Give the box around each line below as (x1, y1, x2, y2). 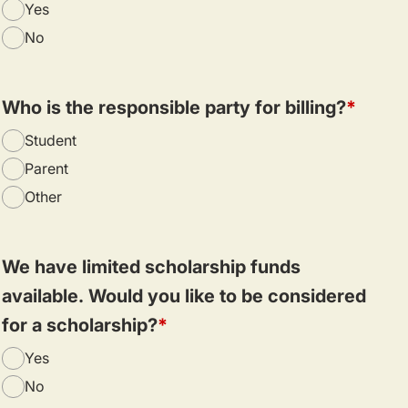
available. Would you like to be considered (2, 284, 366, 307)
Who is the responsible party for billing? (2, 96, 346, 118)
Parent (25, 158, 68, 178)
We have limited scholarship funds (2, 255, 301, 278)
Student (25, 130, 76, 149)
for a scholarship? (2, 313, 158, 336)
